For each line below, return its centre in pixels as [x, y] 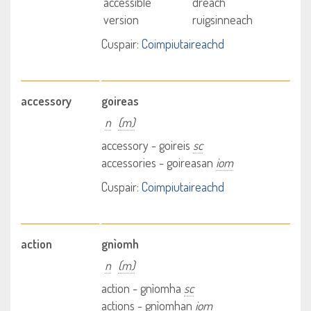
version [121, 19]
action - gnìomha [143, 288]
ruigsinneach [222, 19]
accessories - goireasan [159, 162]
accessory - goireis [148, 145]
